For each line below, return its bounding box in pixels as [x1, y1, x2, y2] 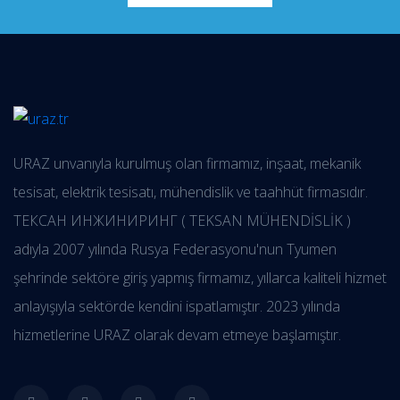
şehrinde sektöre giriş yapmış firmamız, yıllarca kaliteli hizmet [13, 268, 387, 288]
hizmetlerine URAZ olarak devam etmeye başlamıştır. [13, 325, 341, 346]
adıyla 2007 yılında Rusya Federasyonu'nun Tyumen [13, 239, 337, 260]
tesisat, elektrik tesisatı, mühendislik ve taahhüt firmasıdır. [13, 182, 368, 203]
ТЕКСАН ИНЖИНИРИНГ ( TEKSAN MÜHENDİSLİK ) [13, 211, 351, 231]
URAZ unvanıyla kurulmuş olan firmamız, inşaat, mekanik [13, 154, 361, 174]
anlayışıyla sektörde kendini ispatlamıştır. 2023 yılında [13, 296, 340, 317]
